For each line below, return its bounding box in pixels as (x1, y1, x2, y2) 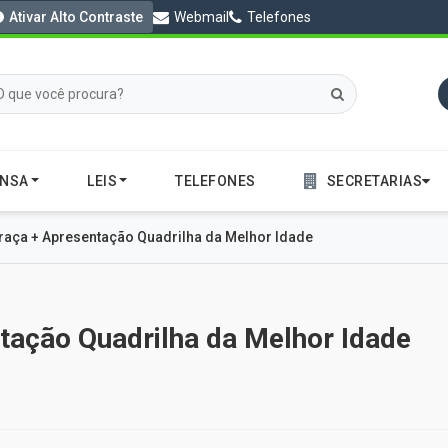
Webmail (174, 9, 230, 25)
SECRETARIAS (326, 173, 423, 189)
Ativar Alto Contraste (9, 9, 144, 25)
